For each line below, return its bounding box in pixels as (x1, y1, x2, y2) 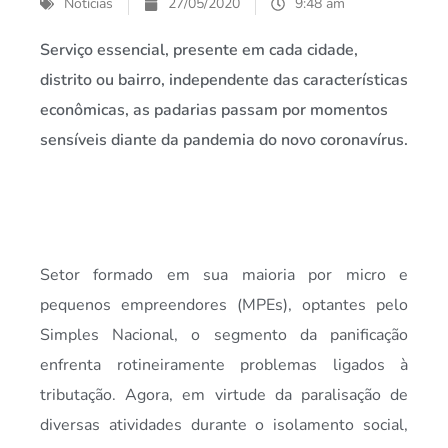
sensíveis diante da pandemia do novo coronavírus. (40, 129, 408, 152)
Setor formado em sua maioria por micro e (40, 264, 408, 287)
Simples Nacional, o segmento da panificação (40, 324, 408, 347)
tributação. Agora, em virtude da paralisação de (40, 384, 408, 407)
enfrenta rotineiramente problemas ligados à (40, 354, 408, 377)
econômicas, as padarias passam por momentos (40, 99, 388, 122)
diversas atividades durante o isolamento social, (40, 414, 408, 437)
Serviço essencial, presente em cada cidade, (40, 39, 358, 62)
